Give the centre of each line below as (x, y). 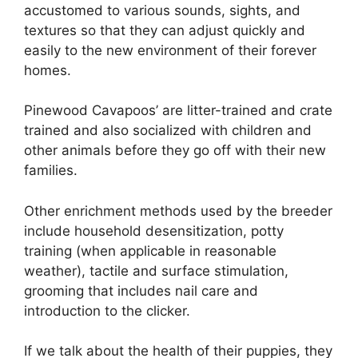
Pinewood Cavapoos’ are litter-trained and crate (178, 111)
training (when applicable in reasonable (150, 251)
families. (51, 171)
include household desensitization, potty (154, 231)
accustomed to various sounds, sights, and (162, 10)
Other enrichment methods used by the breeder (178, 211)
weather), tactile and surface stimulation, (156, 270)
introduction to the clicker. (107, 310)
